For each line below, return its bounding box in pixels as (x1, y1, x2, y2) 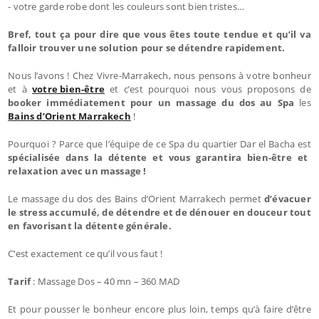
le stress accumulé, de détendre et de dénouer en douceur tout (8, 205, 311, 219)
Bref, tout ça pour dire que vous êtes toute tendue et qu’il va (8, 27, 311, 41)
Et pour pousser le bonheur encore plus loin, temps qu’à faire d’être (8, 302, 311, 315)
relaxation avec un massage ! (8, 164, 147, 177)
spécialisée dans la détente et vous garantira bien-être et (8, 150, 308, 164)
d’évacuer (264, 192, 311, 205)
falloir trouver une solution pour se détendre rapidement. (8, 41, 286, 54)
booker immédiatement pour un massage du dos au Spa (8, 95, 300, 109)
